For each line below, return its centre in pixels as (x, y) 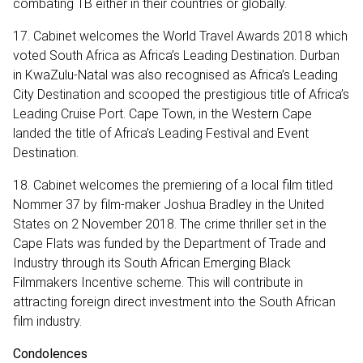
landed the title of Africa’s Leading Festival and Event (161, 133)
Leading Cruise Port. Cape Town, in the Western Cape (162, 113)
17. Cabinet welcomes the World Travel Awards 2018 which (180, 36)
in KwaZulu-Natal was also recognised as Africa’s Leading (175, 75)
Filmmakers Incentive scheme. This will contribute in (158, 282)
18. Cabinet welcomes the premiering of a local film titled (173, 185)
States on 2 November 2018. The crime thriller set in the (170, 224)
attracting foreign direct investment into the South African (174, 301)
